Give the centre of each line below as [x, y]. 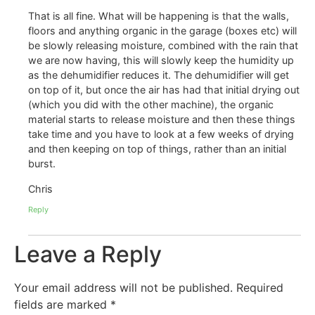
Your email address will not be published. [123, 287]
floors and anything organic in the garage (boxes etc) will [162, 31]
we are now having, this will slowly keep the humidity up [161, 60]
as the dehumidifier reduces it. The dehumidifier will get [159, 75]
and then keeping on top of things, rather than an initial [157, 149]
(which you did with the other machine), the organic [151, 105]
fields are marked [62, 304]
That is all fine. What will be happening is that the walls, [159, 16]
